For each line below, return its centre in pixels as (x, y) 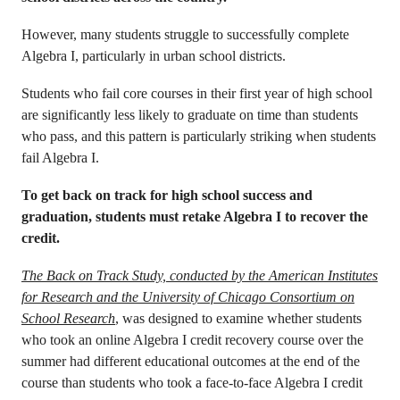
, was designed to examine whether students (238, 318)
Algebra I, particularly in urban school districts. (155, 56)
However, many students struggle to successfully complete (185, 34)
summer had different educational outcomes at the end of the (191, 361)
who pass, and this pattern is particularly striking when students (199, 136)
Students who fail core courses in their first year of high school (197, 93)
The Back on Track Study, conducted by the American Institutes (200, 275)
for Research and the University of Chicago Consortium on (188, 297)
